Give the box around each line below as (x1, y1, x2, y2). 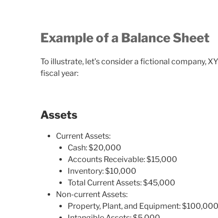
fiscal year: (40, 69, 79, 78)
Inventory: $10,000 (68, 166, 137, 176)
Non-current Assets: (56, 190, 128, 200)
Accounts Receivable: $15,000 (68, 155, 178, 164)
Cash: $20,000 (68, 143, 122, 153)
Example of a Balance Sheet (40, 30, 210, 45)
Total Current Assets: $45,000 (68, 178, 176, 188)
